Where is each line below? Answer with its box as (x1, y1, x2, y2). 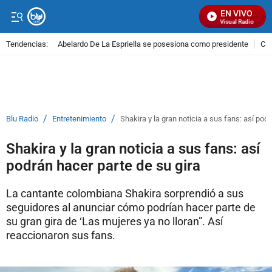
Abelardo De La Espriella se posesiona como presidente (58, 39, 248, 49)
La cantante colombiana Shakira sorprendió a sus (6, 187, 243, 200)
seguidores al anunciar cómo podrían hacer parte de (6, 201, 256, 214)
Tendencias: (6, 39, 48, 49)
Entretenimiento (52, 114, 106, 123)
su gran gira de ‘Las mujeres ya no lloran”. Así (6, 215, 223, 228)
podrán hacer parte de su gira (6, 157, 200, 174)
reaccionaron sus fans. (6, 229, 115, 242)
